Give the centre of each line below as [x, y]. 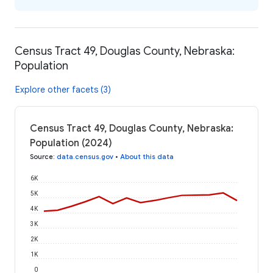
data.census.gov [85, 156]
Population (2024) [71, 143]
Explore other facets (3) [63, 89]
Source [41, 156]
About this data [147, 156]
